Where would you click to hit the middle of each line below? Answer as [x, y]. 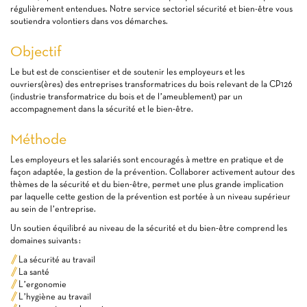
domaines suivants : [46, 241]
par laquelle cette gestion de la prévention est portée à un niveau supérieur [150, 197]
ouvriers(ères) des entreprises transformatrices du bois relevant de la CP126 [151, 84]
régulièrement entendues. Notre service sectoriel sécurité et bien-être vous [151, 9]
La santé [34, 272]
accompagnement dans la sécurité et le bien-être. [102, 109]
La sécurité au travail [57, 260]
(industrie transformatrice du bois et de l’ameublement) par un [126, 97]
